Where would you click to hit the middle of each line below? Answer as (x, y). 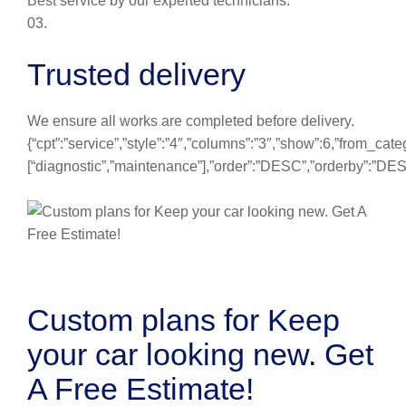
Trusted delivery (136, 74)
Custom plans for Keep (184, 320)
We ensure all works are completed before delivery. (191, 121)
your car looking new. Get (200, 354)
